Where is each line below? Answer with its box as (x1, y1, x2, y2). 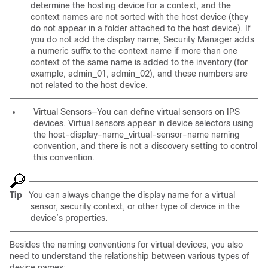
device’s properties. (31, 213, 108, 223)
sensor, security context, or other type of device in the (31, 202, 240, 212)
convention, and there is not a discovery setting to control (33, 141, 257, 151)
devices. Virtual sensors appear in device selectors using (33, 118, 254, 129)
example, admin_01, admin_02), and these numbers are (31, 69, 248, 79)
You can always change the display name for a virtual (26, 190, 235, 200)
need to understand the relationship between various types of (10, 251, 249, 261)
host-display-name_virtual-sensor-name (48, 130, 209, 140)
